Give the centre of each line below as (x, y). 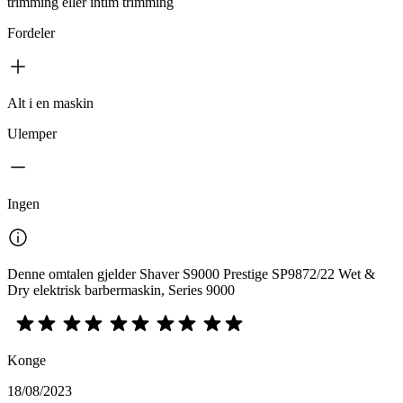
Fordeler (31, 32)
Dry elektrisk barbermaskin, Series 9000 (121, 290)
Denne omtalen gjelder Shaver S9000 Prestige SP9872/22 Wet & (191, 273)
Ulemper (32, 133)
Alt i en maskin (50, 103)
